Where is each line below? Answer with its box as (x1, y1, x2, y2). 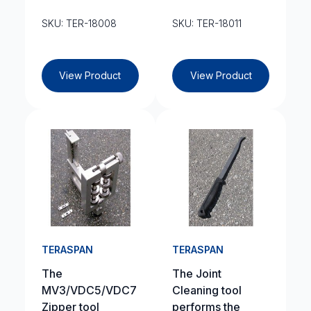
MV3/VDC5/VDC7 (41, 283, 137, 297)
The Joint (172, 267, 221, 280)
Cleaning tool (172, 283, 242, 297)
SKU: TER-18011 (172, 17, 242, 29)
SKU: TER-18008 (41, 17, 117, 29)
